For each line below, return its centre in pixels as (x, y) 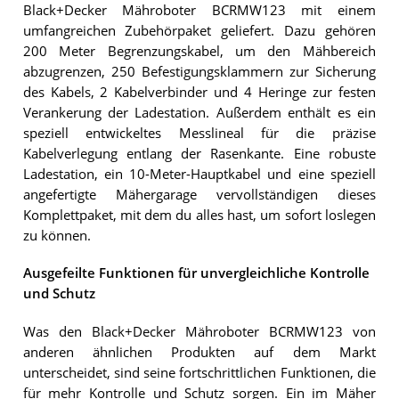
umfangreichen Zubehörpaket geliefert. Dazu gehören (199, 31)
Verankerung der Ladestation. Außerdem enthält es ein (199, 113)
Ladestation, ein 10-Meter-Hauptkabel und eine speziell (199, 175)
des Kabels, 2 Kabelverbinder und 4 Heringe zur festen (199, 93)
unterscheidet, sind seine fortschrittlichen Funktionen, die (199, 372)
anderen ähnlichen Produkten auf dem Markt (199, 352)
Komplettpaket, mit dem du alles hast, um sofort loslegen (199, 216)
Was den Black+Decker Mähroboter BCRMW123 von (199, 331)
